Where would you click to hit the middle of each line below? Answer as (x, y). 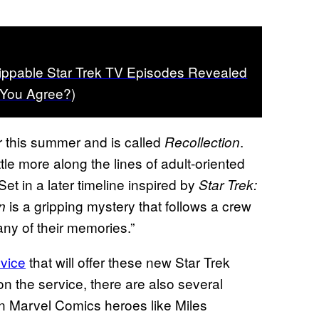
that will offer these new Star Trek (128, 261)
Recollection (202, 141)
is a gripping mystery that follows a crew (129, 205)
